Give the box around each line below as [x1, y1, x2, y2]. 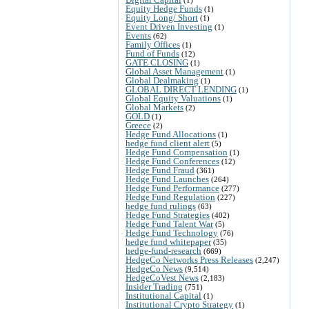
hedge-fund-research [126, 245, 201, 256]
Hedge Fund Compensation [126, 146, 228, 157]
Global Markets [126, 101, 183, 112]
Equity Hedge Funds [126, 3, 202, 14]
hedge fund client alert [126, 137, 210, 148]
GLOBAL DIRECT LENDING [126, 83, 237, 94]
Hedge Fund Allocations [126, 128, 216, 139]
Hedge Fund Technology [126, 227, 218, 238]
